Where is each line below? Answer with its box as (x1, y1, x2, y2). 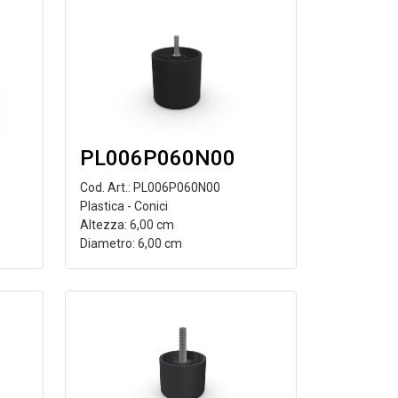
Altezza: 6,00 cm (79, 218, 174, 232)
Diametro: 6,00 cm (79, 236, 182, 251)
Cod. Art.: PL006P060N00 (79, 180, 220, 195)
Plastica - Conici (79, 199, 168, 213)
